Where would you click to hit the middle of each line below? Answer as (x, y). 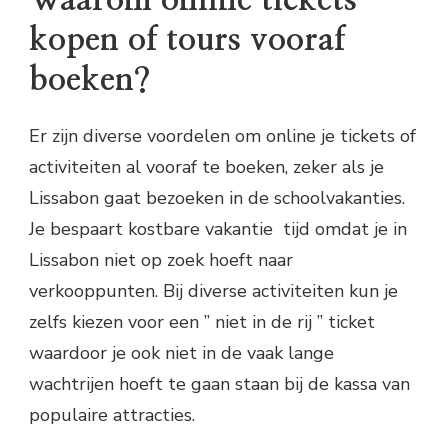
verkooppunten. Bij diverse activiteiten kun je (213, 290)
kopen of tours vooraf (187, 39)
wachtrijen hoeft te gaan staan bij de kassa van (219, 383)
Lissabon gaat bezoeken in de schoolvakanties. (217, 197)
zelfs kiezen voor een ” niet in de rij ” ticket (202, 321)
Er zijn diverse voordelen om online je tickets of (222, 135)
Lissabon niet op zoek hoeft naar (161, 259)
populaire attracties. (112, 414)
